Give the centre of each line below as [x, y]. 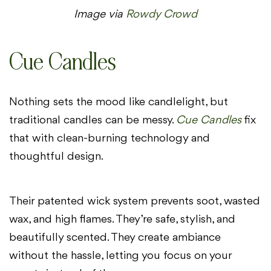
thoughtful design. [56, 156]
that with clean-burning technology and [109, 138]
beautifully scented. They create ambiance [115, 238]
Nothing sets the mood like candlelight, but [119, 102]
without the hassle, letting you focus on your [120, 256]
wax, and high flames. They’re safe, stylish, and [122, 220]
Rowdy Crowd [160, 14]
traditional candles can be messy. [93, 120]
